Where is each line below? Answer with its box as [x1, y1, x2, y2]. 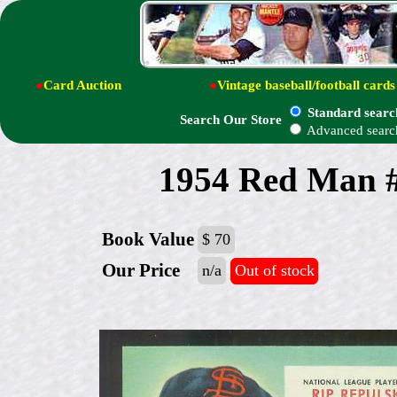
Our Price [102, 261, 180, 281]
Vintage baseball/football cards [217, 77, 395, 92]
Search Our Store [180, 113, 282, 128]
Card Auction [43, 77, 121, 92]
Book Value [102, 230, 194, 250]
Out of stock [234, 261, 315, 280]
